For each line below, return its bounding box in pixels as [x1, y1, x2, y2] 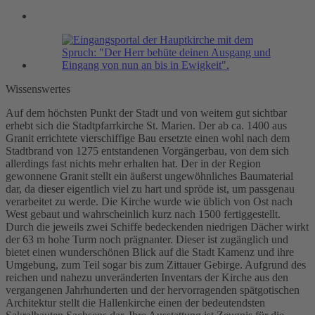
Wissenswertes [6, 83, 70, 96]
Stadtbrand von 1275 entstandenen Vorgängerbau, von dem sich [6, 145, 289, 157]
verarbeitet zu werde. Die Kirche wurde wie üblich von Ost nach [6, 195, 292, 208]
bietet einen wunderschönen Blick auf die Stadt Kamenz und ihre [6, 246, 294, 259]
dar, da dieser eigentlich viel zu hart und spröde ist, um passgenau [6, 183, 295, 195]
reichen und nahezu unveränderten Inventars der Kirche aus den [6, 271, 288, 284]
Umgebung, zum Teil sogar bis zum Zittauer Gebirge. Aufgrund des [6, 259, 306, 271]
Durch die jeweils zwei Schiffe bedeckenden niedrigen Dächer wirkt [6, 221, 309, 233]
